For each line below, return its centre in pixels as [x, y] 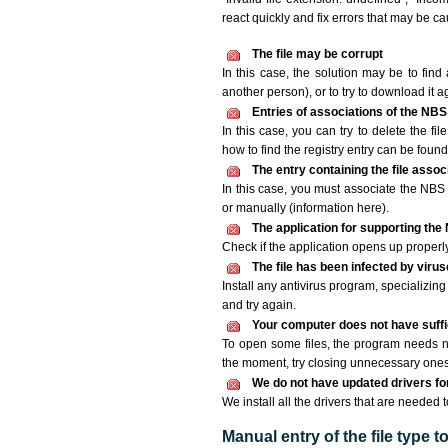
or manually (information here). [305, 208]
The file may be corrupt [317, 54]
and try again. [259, 305]
